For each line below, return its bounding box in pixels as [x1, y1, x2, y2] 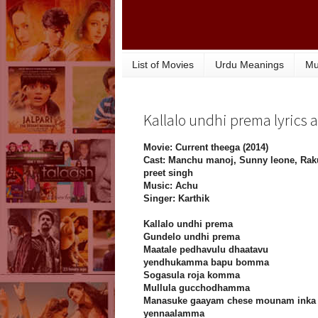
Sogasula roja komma [143, 270, 240, 281]
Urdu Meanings [215, 59, 284, 71]
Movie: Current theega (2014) [143, 142, 268, 153]
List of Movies [132, 59, 194, 71]
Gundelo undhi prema [143, 231, 240, 243]
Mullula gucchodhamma [143, 283, 250, 294]
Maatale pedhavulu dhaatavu [143, 244, 268, 256]
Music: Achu [143, 180, 198, 192]
